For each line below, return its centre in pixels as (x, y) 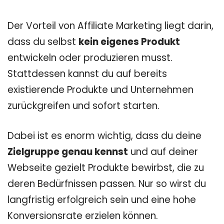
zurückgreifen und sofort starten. (83, 106)
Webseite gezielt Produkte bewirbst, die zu (106, 167)
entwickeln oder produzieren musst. (90, 58)
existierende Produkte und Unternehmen (100, 90)
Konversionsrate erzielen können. (83, 215)
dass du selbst (43, 42)
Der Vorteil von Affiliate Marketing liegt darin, (110, 26)
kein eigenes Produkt (129, 42)
